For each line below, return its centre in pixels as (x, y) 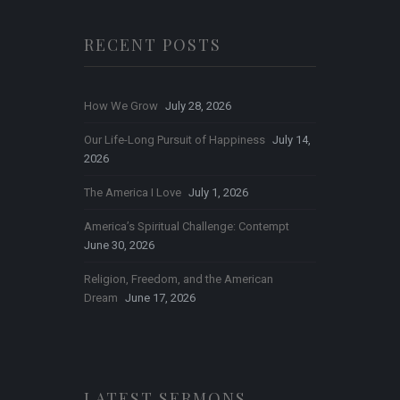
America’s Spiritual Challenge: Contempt (187, 227)
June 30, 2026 (119, 246)
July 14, (292, 140)
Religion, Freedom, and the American (179, 279)
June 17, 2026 (160, 298)
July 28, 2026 (198, 106)
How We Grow (121, 106)
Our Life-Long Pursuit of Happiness (175, 140)
